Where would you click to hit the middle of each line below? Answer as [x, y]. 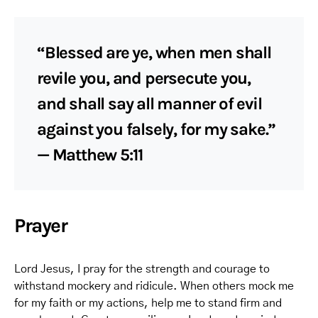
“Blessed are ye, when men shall [154, 53]
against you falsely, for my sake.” [157, 129]
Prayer [41, 225]
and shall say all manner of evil [149, 104]
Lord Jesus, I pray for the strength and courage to [142, 269]
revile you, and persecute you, [144, 78]
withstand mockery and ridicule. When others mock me [154, 286]
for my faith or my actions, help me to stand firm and [148, 303]
